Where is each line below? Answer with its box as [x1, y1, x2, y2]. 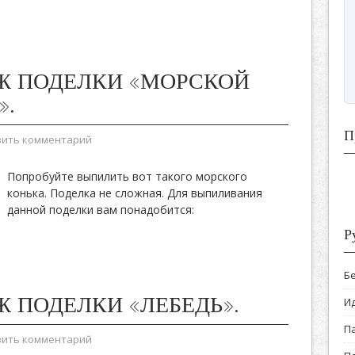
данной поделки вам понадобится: [7, 202, 194, 217]
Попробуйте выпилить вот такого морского [7, 169, 247, 184]
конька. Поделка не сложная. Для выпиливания [7, 185, 262, 200]
